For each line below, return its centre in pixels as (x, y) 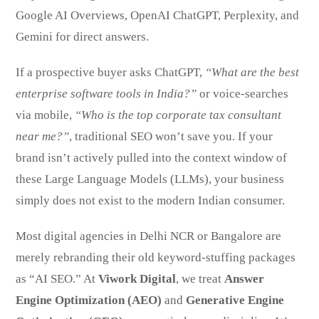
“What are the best (252, 72)
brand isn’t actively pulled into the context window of (152, 157)
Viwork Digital (137, 278)
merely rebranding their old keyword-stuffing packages (156, 257)
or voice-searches (243, 93)
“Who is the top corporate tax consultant (178, 115)
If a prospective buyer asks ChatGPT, (111, 72)
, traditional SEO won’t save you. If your (171, 136)
